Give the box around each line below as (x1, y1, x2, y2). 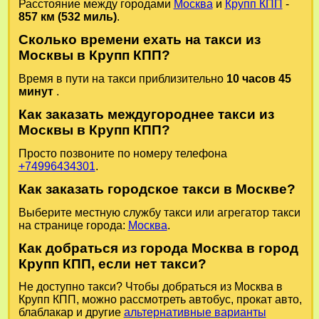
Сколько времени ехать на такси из (18, 32, 261, 48)
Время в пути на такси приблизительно (18, 72, 226, 85)
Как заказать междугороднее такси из (18, 107, 274, 122)
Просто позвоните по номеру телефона (18, 147, 227, 159)
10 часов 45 (226, 72, 291, 85)
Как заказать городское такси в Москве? (18, 182, 296, 197)
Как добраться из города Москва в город (18, 241, 298, 256)
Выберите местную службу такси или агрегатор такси (18, 206, 300, 219)
